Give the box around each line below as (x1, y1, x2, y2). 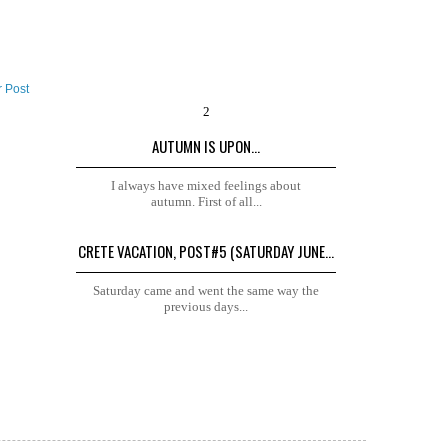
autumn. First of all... (150, 194, 262, 210)
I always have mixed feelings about (111, 178, 301, 194)
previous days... (164, 299, 248, 315)
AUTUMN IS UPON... (152, 135, 260, 158)
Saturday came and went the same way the (93, 283, 319, 299)
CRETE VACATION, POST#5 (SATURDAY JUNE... (78, 240, 334, 263)
